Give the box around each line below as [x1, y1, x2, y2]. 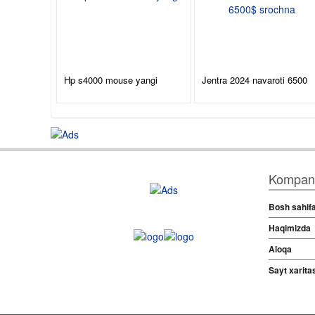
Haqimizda [268, 221, 311, 234]
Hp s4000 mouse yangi [64, 73, 157, 87]
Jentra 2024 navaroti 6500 [202, 73, 308, 87]
